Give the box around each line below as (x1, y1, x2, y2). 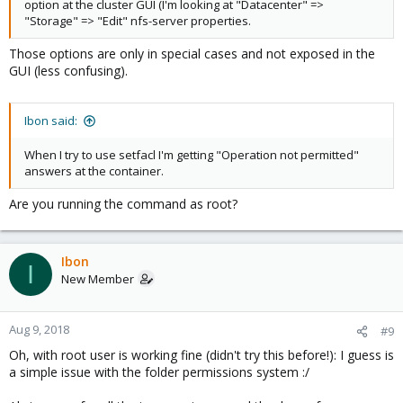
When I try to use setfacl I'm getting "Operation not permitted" (24, 147, 359, 163)
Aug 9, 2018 (9, 321, 69, 337)
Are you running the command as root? (9, 195, 237, 212)
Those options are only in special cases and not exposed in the (9, 45, 375, 62)
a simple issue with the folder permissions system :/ (9, 363, 309, 381)
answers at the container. (24, 163, 164, 179)
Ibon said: (24, 112, 77, 129)
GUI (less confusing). (9, 62, 128, 79)
